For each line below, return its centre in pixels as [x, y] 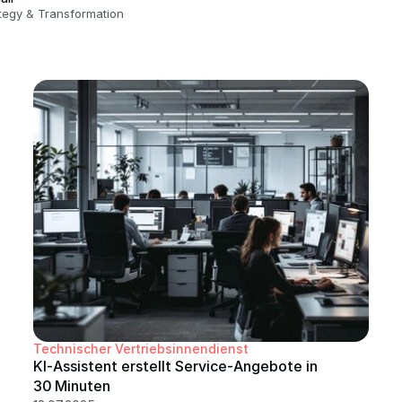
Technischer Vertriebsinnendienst [141, 349]
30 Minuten [72, 386]
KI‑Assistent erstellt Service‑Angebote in [176, 366]
